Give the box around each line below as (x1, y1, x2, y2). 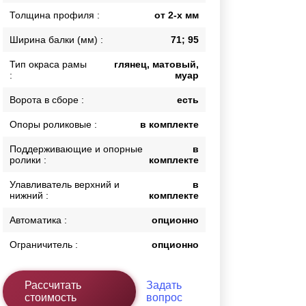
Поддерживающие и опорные (10, 143, 143, 155)
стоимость (25, 292, 77, 304)
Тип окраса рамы (10, 59, 87, 70)
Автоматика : (10, 214, 68, 226)
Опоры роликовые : (10, 119, 98, 130)
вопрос (145, 292, 182, 304)
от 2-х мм (154, 10, 199, 21)
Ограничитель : (10, 239, 79, 251)
